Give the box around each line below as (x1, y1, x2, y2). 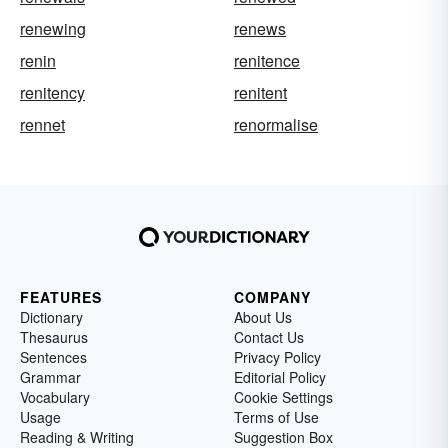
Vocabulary (20, 387, 90, 407)
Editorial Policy (234, 367, 326, 387)
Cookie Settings (234, 387, 333, 407)
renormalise (234, 113, 318, 136)
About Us (234, 307, 292, 327)
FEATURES (20, 287, 102, 307)
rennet (20, 113, 65, 136)
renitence (234, 49, 300, 72)
